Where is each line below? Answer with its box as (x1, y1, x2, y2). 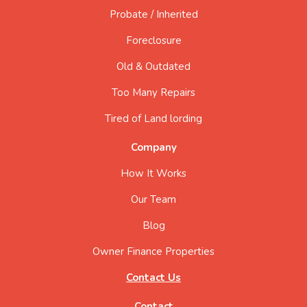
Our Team (131, 192, 176, 206)
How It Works (121, 166, 186, 180)
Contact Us (126, 270, 181, 284)
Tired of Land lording (105, 111, 202, 125)
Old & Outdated (116, 59, 191, 73)
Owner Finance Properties (93, 244, 214, 258)
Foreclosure (125, 33, 182, 47)
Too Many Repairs (112, 85, 195, 99)
